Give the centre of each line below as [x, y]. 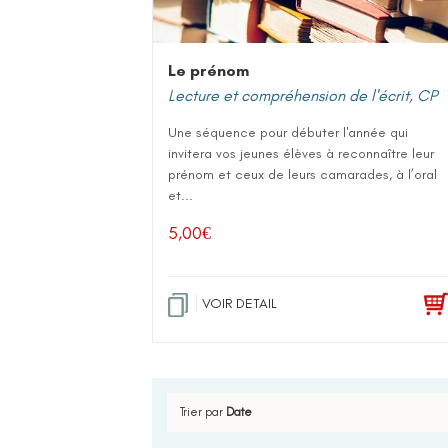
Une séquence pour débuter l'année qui [288, 133]
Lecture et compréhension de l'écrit [288, 96]
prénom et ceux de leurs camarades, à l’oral [302, 175]
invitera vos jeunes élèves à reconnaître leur [301, 154]
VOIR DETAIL [239, 304]
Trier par [203, 412]
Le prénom [208, 71]
